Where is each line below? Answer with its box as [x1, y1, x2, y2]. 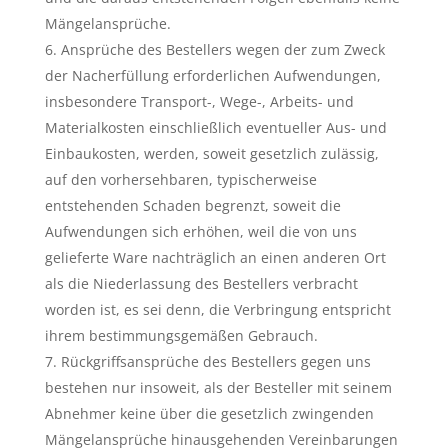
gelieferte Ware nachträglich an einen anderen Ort [44, 248, 386, 267]
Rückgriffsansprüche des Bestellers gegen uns [60, 352, 371, 371]
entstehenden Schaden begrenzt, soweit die [44, 196, 341, 215]
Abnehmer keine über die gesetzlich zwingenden [44, 404, 374, 423]
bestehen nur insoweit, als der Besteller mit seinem [44, 378, 392, 397]
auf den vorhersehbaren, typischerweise [44, 170, 317, 189]
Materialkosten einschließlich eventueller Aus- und [44, 118, 387, 137]
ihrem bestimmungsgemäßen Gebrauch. [44, 326, 318, 345]
